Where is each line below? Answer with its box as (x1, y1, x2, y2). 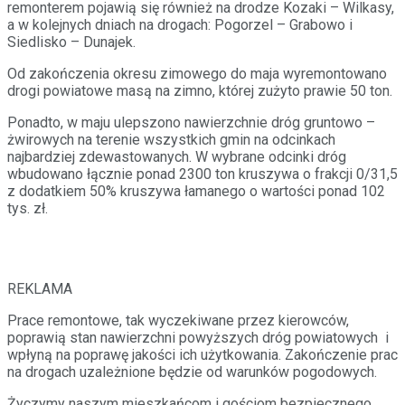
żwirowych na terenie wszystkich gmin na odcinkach (7, 130, 335, 148)
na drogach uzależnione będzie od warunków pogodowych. (7, 363, 377, 381)
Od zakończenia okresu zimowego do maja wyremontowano (7, 64, 387, 82)
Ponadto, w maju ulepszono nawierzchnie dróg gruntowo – (7, 113, 375, 131)
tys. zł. (7, 199, 48, 217)
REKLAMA (7, 279, 72, 297)
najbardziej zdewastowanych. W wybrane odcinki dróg (7, 147, 346, 165)
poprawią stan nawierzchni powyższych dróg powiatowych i (7, 328, 389, 346)
